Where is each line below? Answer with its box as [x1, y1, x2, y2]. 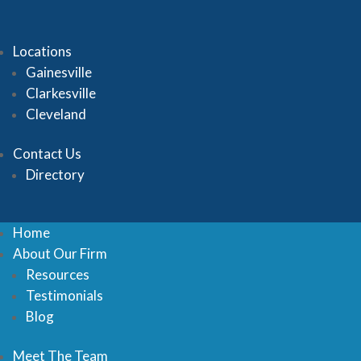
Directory [26, 166, 85, 183]
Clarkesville [26, 85, 96, 102]
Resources [26, 266, 89, 283]
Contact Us [13, 145, 81, 162]
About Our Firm [13, 245, 107, 262]
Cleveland [26, 106, 86, 122]
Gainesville [26, 64, 92, 81]
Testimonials [26, 287, 103, 304]
